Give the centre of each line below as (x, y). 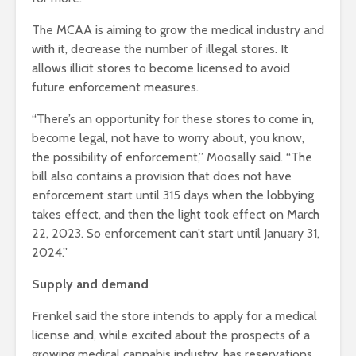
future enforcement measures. (117, 87)
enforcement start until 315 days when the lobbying (173, 195)
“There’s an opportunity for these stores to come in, (173, 119)
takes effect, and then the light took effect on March (176, 215)
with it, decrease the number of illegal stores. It (160, 49)
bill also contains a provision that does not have (162, 176)
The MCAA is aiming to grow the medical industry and (178, 30)
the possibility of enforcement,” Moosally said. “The (172, 157)
